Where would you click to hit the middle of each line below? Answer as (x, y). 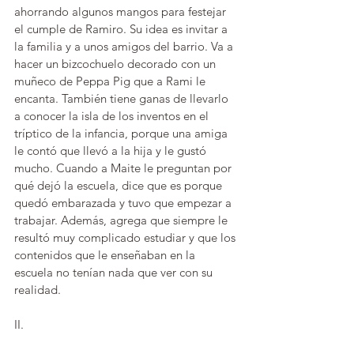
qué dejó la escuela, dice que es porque (120, 185)
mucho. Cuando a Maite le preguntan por (124, 168)
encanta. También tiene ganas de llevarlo (123, 98)
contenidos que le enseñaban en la (106, 255)
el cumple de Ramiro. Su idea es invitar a (122, 29)
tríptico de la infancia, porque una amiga (122, 133)
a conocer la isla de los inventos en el (113, 116)
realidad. (39, 290)
